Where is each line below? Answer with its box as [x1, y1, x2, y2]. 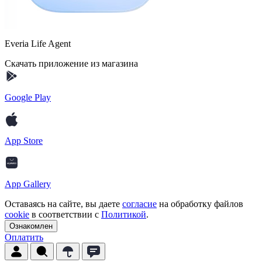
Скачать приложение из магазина [5, 58, 138, 69]
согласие [122, 199, 157, 209]
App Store [5, 136, 43, 146]
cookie [5, 209, 29, 220]
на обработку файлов [157, 199, 243, 209]
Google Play [5, 92, 51, 103]
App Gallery [5, 179, 51, 189]
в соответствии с [29, 209, 101, 220]
